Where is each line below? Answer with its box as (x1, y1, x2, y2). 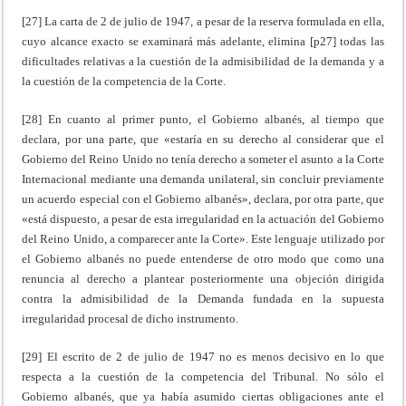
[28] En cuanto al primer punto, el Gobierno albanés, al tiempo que (22, 111, 384, 126)
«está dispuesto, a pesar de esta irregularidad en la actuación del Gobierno (22, 211, 384, 226)
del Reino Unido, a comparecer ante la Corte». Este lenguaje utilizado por (22, 231, 384, 246)
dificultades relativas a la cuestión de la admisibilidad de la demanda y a (22, 53, 384, 68)
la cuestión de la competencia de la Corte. (22, 73, 227, 88)
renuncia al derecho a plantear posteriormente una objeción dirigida (22, 271, 384, 285)
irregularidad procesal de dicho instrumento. (22, 311, 239, 325)
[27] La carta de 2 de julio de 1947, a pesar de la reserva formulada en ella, (22, 14, 384, 28)
